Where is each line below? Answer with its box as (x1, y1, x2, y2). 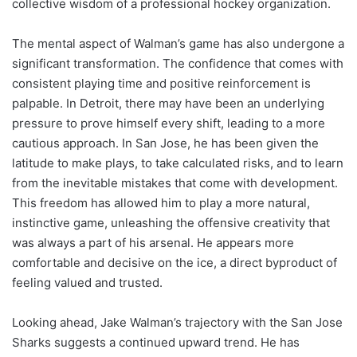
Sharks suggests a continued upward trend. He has (12, 335, 300, 351)
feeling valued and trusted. (12, 275, 163, 291)
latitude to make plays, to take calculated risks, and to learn (12, 155, 343, 171)
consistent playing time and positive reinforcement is (12, 76, 311, 92)
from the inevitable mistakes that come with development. (12, 175, 338, 191)
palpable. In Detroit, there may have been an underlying (12, 96, 324, 112)
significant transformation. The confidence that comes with (12, 56, 343, 72)
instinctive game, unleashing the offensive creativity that (12, 215, 330, 231)
